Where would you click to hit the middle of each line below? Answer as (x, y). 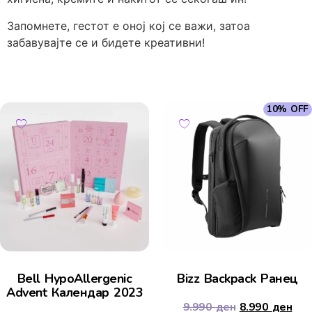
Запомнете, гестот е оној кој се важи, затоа (128, 25)
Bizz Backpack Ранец (237, 279)
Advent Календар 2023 (75, 293)
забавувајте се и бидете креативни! (106, 42)
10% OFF (288, 109)
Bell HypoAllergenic (75, 279)
